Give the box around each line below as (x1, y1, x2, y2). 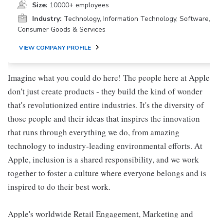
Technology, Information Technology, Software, (64, 14, 210, 23)
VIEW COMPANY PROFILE (19, 44, 91, 52)
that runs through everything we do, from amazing (8, 127, 180, 138)
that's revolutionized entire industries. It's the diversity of (8, 99, 204, 110)
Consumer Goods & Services (18, 25, 106, 34)
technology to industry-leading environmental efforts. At (8, 140, 202, 151)
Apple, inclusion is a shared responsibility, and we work (8, 154, 199, 165)
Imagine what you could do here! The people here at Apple (8, 72, 210, 83)
